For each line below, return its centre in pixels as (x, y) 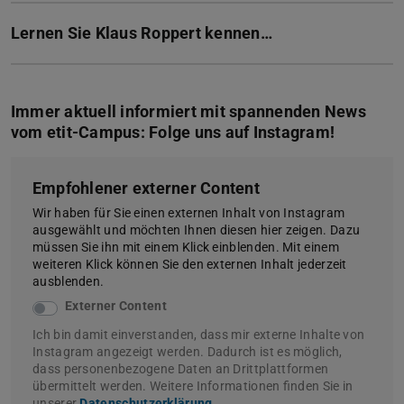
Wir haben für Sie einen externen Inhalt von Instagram (189, 212)
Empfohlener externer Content (146, 188)
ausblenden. (69, 281)
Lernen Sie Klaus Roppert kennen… (142, 33)
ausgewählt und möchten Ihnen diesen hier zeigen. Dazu (197, 230)
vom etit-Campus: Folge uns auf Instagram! (173, 132)
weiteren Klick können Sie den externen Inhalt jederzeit (190, 264)
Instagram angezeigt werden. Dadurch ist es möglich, (188, 351)
